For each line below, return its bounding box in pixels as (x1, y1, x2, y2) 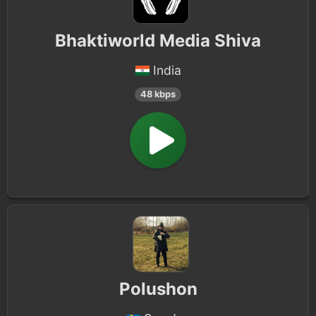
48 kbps (140, 89, 176, 99)
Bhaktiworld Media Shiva (55, 30, 261, 51)
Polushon (119, 279, 197, 299)
